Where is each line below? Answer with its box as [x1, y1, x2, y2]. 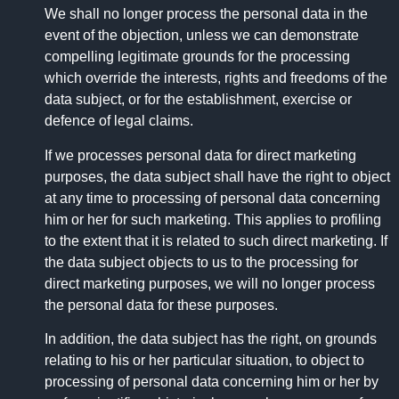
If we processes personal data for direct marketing [45, 147, 356, 163]
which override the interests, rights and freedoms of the [45, 70, 387, 86]
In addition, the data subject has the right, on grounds [45, 330, 377, 346]
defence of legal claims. [45, 113, 193, 129]
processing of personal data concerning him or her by [45, 373, 379, 389]
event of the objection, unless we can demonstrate [45, 28, 359, 44]
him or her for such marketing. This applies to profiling [45, 211, 381, 227]
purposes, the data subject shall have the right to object [45, 168, 390, 184]
